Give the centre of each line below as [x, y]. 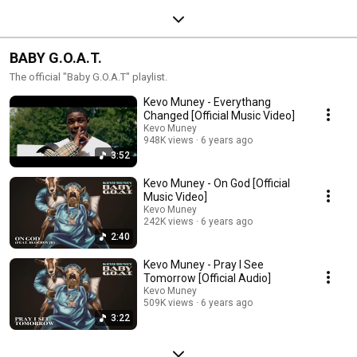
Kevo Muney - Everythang [207, 102]
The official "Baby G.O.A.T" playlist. [88, 76]
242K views [169, 221]
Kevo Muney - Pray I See [204, 264]
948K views [169, 140]
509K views [169, 302]
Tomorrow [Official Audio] [207, 278]
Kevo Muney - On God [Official [217, 183]
